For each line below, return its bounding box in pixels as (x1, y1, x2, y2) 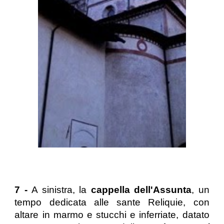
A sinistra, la (31, 184, 91, 195)
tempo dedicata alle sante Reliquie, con (14, 197, 209, 208)
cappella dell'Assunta (90, 184, 192, 195)
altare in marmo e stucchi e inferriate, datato (14, 209, 209, 220)
